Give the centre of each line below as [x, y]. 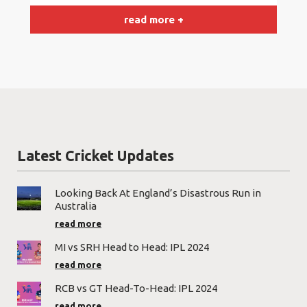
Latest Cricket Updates [96, 156]
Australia [77, 206]
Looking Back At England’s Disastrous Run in [158, 193]
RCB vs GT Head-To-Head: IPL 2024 [136, 288]
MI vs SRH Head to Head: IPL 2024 [132, 247]
